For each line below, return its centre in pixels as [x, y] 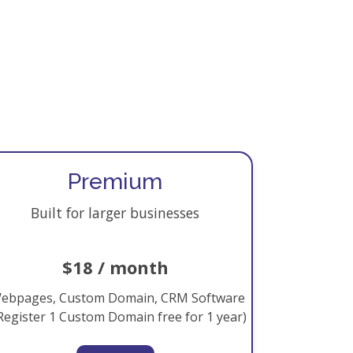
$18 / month [115, 267]
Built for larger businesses [115, 213]
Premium [115, 182]
